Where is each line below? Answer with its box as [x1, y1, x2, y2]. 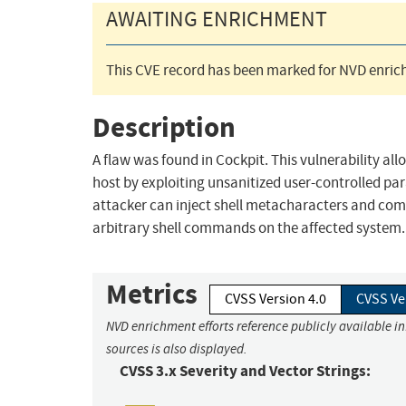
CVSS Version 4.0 [225, 290, 326, 309]
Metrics [106, 275, 198, 314]
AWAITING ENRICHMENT [106, 5, 327, 34]
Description [92, 108, 236, 146]
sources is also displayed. [106, 341, 247, 358]
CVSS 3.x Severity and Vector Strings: [120, 361, 371, 382]
